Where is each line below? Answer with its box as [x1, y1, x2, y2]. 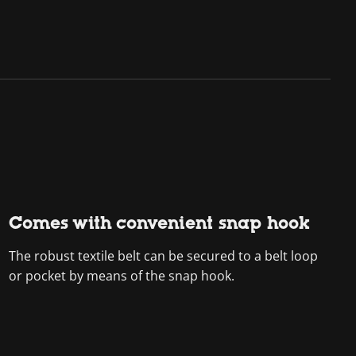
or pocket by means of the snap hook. [8, 267, 234, 284]
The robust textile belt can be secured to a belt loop [8, 247, 318, 265]
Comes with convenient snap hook [8, 213, 310, 233]
